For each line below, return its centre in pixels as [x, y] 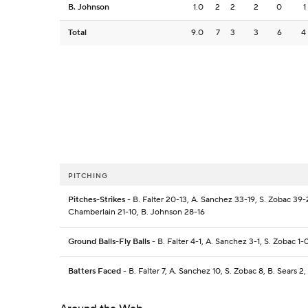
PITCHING [88, 176]
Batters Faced [95, 272]
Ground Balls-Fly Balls [109, 242]
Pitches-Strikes [97, 200]
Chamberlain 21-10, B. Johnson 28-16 [136, 212]
